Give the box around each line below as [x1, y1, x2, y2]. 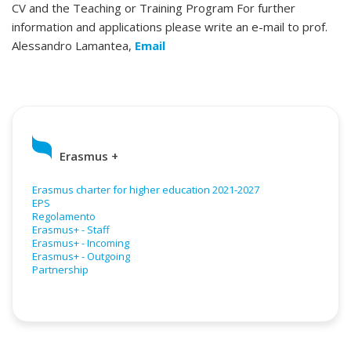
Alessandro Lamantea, [12, 38, 135, 53]
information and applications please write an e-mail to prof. [12, 19, 327, 34]
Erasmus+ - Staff [32, 223, 110, 237]
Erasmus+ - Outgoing [32, 249, 130, 263]
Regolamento [32, 209, 96, 223]
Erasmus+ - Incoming [32, 236, 129, 250]
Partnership [32, 262, 89, 277]
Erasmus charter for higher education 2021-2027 [32, 183, 259, 197]
